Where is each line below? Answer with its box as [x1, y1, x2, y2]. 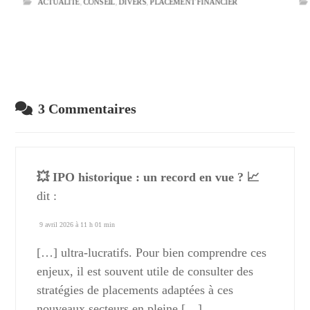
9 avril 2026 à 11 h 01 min [39, 221, 116, 229]
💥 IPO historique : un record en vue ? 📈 [37, 170, 260, 185]
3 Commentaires [38, 101, 137, 117]
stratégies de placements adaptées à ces [37, 283, 234, 298]
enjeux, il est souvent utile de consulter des [37, 264, 254, 279]
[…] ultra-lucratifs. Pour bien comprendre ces [37, 246, 267, 260]
